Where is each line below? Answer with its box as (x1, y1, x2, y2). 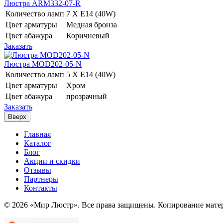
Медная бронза (66, 20, 119, 29)
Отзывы (24, 165, 51, 174)
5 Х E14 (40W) (66, 70, 117, 79)
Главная (24, 129, 51, 138)
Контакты (24, 183, 57, 192)
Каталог (24, 138, 51, 147)
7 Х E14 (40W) (66, 9, 117, 18)
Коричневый (66, 31, 111, 40)
